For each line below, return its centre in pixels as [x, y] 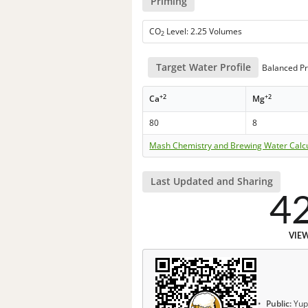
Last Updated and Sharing [211, 181]
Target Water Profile [203, 67]
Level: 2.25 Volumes [203, 31]
